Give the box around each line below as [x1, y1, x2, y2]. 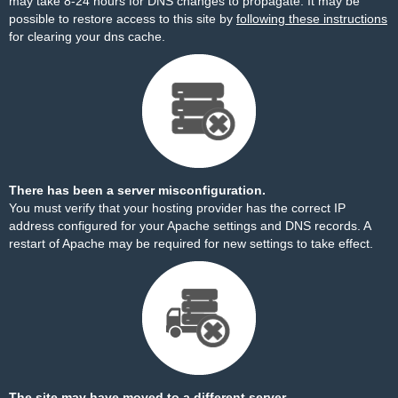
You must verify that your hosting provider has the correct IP [9, 201, 346, 215]
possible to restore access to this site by [9, 12, 236, 26]
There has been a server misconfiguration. [9, 183, 266, 197]
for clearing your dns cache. [9, 29, 165, 44]
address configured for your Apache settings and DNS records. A [9, 219, 370, 233]
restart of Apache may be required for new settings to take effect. [9, 236, 373, 251]
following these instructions [236, 12, 387, 26]
